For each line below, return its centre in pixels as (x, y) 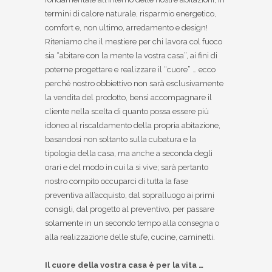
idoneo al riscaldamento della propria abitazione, (133, 126)
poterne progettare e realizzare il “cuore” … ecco (130, 70)
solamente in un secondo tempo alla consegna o (132, 223)
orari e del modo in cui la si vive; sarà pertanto (127, 168)
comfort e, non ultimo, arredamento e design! (126, 28)
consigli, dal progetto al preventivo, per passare (130, 209)
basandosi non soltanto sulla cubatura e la (121, 140)
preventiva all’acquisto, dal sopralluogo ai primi (130, 195)
